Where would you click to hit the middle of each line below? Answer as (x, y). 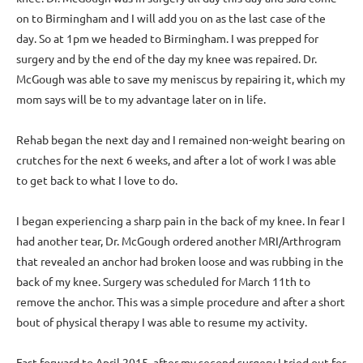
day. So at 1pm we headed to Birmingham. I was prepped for (167, 38)
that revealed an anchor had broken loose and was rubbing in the (180, 261)
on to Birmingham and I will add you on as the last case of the (171, 17)
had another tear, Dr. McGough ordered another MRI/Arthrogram (179, 240)
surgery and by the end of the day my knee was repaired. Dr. (167, 58)
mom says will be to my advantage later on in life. (141, 98)
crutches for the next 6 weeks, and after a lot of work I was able (176, 159)
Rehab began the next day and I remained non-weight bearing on (181, 139)
